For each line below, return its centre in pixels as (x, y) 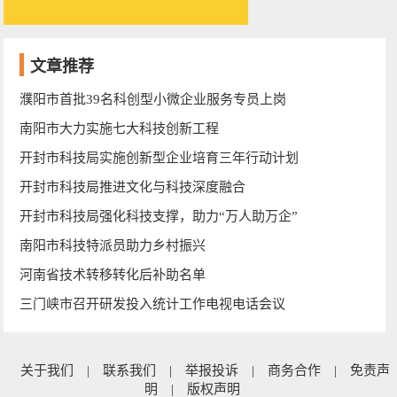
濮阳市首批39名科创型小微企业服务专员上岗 (152, 99)
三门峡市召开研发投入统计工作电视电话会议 (152, 304)
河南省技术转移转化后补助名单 (112, 274)
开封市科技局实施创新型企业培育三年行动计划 (159, 157)
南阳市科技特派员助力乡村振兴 (112, 245)
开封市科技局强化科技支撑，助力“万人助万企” (158, 216)
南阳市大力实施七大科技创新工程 (119, 128)
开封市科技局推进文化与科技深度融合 (132, 187)
